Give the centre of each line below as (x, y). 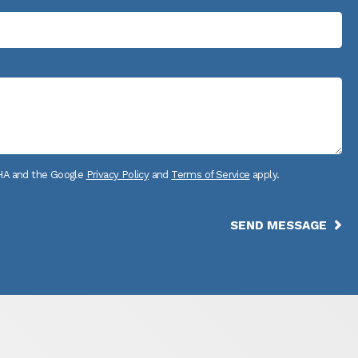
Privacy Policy (117, 174)
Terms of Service (211, 174)
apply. (265, 174)
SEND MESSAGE (278, 225)
